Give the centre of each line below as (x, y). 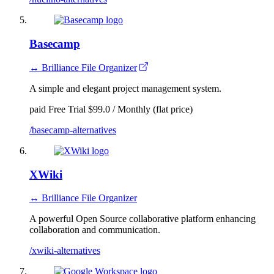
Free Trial (67, 109)
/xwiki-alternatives (65, 251)
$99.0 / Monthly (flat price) (140, 109)
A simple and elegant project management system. (125, 88)
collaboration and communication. (95, 230)
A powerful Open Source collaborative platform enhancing (143, 219)
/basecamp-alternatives (73, 130)
